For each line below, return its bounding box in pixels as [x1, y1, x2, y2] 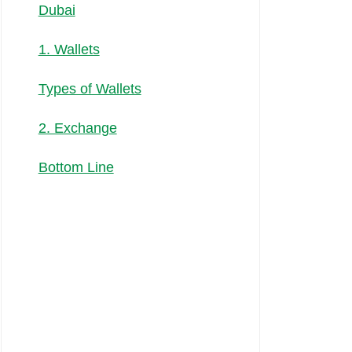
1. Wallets [38, 42, 100, 57]
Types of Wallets [38, 81, 141, 97]
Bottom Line [38, 159, 114, 175]
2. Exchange [38, 120, 117, 136]
